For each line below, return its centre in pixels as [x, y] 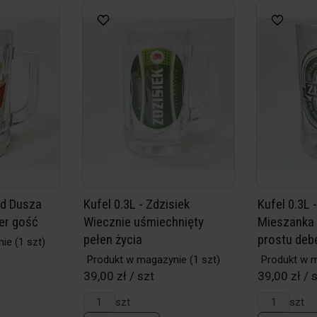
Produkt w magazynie [137, 260]
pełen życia [113, 240]
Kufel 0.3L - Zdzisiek [136, 204]
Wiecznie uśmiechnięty [143, 222]
